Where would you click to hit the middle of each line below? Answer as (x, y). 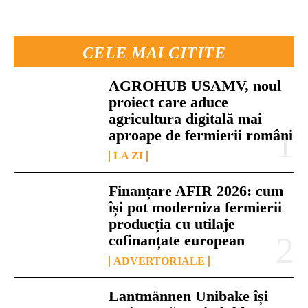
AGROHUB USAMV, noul (195, 85)
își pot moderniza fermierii (196, 207)
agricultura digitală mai (186, 118)
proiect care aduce (169, 102)
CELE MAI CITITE (154, 53)
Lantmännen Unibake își (189, 296)
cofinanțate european (177, 240)
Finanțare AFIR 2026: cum (196, 190)
